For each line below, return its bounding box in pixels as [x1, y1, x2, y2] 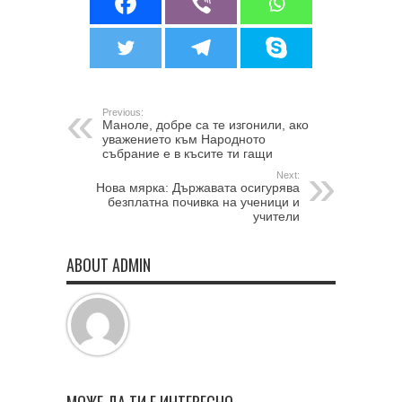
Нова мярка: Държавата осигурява [96, 179, 300, 195]
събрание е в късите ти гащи [102, 145, 273, 161]
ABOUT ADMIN [66, 252, 151, 276]
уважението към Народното [102, 131, 266, 146]
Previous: [102, 106, 144, 118]
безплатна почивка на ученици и [108, 194, 300, 209]
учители [253, 208, 300, 223]
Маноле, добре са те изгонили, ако [102, 117, 309, 132]
